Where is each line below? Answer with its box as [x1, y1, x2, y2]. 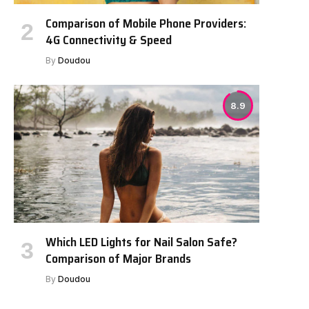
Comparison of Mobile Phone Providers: [46, 13, 246, 33]
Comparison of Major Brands [46, 248, 191, 268]
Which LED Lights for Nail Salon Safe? [46, 232, 237, 252]
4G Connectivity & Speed [46, 30, 172, 50]
